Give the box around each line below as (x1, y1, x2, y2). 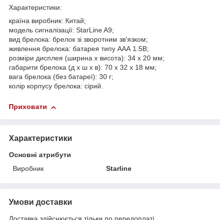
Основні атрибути (9, 151, 71, 159)
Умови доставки (9, 198, 72, 207)
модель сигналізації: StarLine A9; (9, 26, 114, 34)
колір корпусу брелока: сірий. (9, 82, 103, 90)
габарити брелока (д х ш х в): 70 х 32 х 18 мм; (9, 63, 157, 72)
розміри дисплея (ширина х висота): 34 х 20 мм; (9, 54, 165, 62)
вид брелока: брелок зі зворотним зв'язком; (9, 35, 148, 44)
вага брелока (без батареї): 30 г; (9, 73, 113, 81)
